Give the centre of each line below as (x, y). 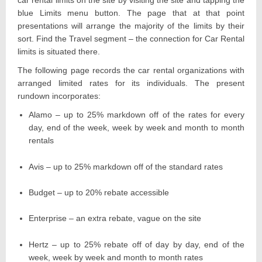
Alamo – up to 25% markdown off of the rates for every (136, 115)
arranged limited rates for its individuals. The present (131, 83)
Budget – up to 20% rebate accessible (99, 193)
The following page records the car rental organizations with (131, 70)
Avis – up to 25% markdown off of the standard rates (125, 166)
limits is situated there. (59, 52)
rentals (41, 141)
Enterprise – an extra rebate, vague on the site (115, 218)
